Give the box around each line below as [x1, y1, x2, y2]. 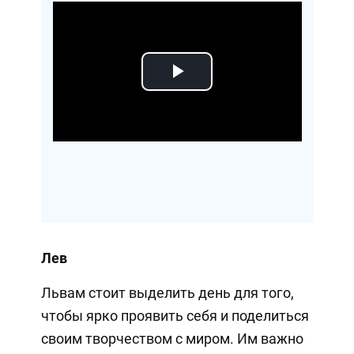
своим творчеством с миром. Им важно [40, 330, 303, 347]
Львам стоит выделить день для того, [40, 284, 294, 301]
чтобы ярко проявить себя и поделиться [40, 307, 309, 324]
